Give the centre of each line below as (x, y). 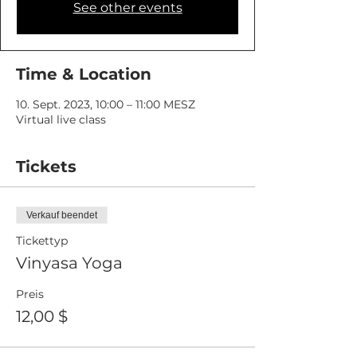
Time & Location (84, 74)
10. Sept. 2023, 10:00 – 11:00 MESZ (106, 104)
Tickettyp (42, 241)
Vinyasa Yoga (69, 263)
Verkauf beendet (62, 215)
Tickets (46, 167)
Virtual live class (61, 120)
